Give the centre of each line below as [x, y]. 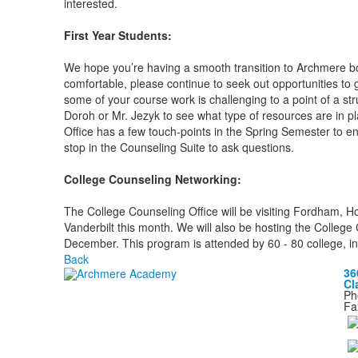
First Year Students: [119, 35]
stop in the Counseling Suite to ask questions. [180, 147]
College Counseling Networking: [152, 179]
